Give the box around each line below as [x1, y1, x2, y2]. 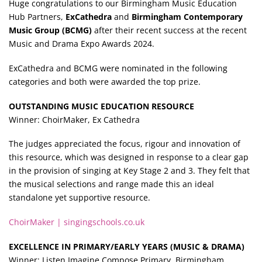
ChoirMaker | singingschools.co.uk [9, 216, 144, 228]
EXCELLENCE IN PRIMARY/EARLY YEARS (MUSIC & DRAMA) [9, 240, 244, 252]
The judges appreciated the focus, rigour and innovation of [9, 138, 240, 150]
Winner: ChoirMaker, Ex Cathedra [9, 113, 140, 125]
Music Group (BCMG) [9, 25, 92, 36]
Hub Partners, [9, 11, 65, 23]
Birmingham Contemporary [132, 11, 243, 23]
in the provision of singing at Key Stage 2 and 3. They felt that [9, 165, 250, 177]
